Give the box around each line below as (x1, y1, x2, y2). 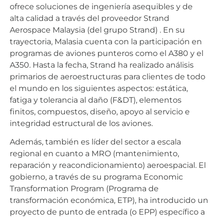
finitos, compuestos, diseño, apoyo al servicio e (10, 107, 190, 116)
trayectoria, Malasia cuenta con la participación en (10, 36, 202, 46)
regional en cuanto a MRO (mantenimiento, (10, 149, 179, 159)
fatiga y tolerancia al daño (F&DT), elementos (10, 95, 182, 105)
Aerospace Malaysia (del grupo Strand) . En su (10, 25, 185, 35)
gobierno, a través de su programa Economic (10, 172, 183, 182)
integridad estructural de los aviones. (10, 118, 153, 128)
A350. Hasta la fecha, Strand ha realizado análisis (10, 60, 194, 70)
